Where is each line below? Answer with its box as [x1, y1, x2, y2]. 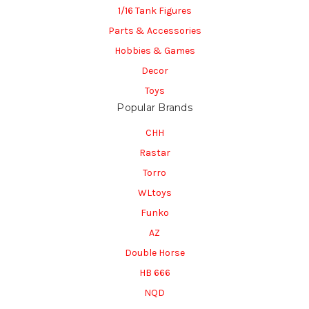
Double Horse [124, 246, 185, 259]
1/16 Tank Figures [117, 5, 192, 17]
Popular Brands [117, 101, 192, 114]
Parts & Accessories [108, 25, 201, 37]
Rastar [139, 146, 170, 159]
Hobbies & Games [114, 45, 195, 57]
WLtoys [137, 186, 172, 199]
